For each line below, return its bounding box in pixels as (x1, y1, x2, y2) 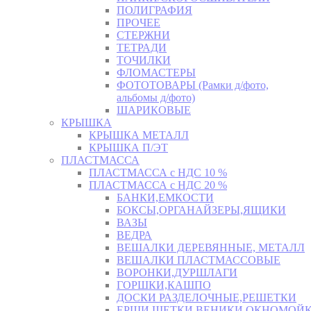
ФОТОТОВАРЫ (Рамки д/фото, (117, 79, 269, 92)
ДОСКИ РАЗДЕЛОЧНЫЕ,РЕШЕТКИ (117, 292, 296, 304)
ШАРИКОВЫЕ (117, 104, 191, 117)
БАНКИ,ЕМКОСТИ (117, 192, 214, 204)
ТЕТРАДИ (117, 42, 167, 54)
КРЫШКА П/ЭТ (89, 142, 168, 154)
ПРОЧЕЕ (117, 17, 160, 29)
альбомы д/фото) (117, 92, 195, 104)
